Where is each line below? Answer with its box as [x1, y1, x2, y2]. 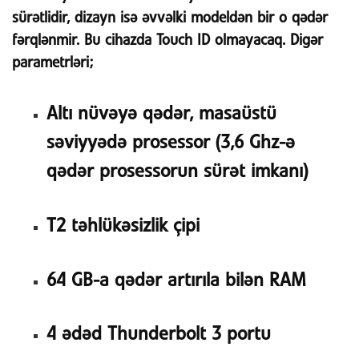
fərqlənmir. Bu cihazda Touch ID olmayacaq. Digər [12, 33, 323, 47]
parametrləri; [12, 55, 93, 70]
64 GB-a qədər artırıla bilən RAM [46, 272, 306, 289]
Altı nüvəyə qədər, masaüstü [46, 105, 276, 123]
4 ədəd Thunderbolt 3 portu [46, 326, 271, 344]
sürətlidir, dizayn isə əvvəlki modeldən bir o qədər [12, 10, 328, 25]
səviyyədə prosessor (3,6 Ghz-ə [46, 134, 295, 151]
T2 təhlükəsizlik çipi [46, 217, 200, 235]
